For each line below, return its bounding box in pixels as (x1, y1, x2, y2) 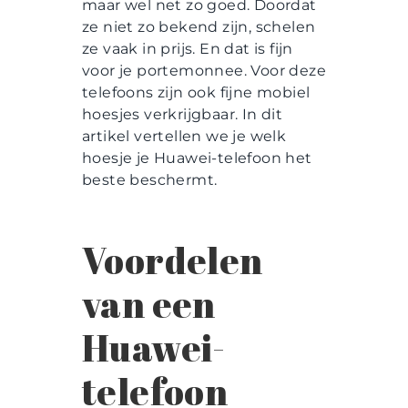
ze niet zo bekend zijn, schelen (82, 17, 316, 36)
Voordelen (82, 236, 263, 286)
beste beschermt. (82, 170, 221, 189)
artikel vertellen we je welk (82, 127, 287, 145)
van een (82, 280, 216, 330)
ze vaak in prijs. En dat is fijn (82, 39, 293, 57)
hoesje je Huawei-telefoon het (82, 148, 312, 167)
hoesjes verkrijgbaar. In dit (82, 105, 283, 123)
